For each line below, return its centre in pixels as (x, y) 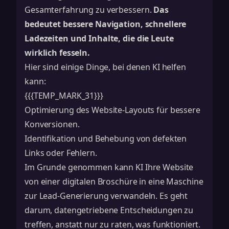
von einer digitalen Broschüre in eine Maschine (114, 181)
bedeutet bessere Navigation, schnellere (106, 24)
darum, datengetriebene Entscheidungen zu (109, 210)
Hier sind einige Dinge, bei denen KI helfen (105, 67)
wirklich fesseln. (57, 53)
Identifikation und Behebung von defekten (106, 139)
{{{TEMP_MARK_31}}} (64, 96)
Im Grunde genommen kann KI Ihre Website (109, 167)
